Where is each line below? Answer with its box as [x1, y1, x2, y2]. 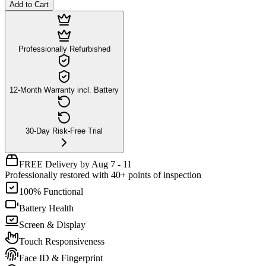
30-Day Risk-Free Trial [26, 126, 103, 135]
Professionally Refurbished [18, 44, 110, 53]
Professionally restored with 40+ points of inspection [5, 169, 201, 180]
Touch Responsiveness [19, 236, 104, 246]
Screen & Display [19, 219, 85, 230]
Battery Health [19, 202, 74, 213]
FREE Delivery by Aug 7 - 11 [19, 159, 132, 169]
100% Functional [19, 186, 83, 197]
